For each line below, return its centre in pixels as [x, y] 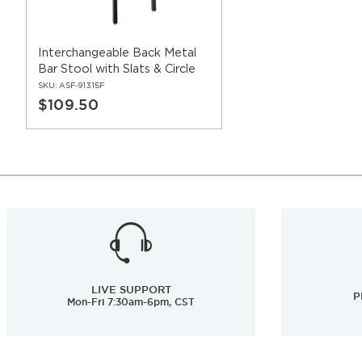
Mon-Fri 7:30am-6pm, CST [131, 301]
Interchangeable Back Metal [117, 53]
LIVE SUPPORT [131, 289]
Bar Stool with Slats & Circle [116, 69]
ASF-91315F [82, 86]
